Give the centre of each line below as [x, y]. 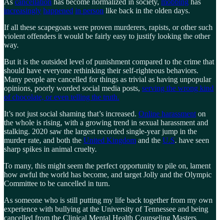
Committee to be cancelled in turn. [57, 183]
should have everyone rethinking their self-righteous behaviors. [101, 70]
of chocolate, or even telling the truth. [62, 97]
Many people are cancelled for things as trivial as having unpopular [108, 79]
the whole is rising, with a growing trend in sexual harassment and [106, 122]
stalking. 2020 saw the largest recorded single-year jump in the [100, 131]
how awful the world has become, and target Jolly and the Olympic [108, 174]
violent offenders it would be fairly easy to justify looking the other [107, 36]
